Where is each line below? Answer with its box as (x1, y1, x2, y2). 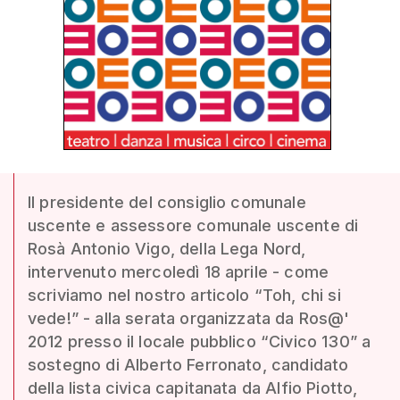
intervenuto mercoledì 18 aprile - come (28, 262, 329, 281)
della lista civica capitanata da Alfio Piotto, (28, 379, 358, 397)
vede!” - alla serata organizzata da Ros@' (28, 309, 350, 328)
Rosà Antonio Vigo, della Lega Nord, (28, 239, 306, 258)
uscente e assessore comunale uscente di (28, 216, 359, 235)
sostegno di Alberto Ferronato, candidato (28, 355, 349, 374)
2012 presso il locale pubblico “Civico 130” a (28, 332, 371, 351)
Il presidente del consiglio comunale (28, 193, 306, 212)
